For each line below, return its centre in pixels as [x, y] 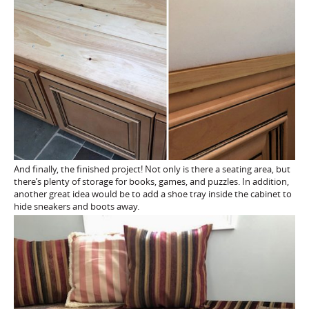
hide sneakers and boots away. [77, 207]
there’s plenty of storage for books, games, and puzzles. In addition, [151, 182]
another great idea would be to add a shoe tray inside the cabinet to [153, 194]
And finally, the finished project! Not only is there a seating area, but [152, 169]
